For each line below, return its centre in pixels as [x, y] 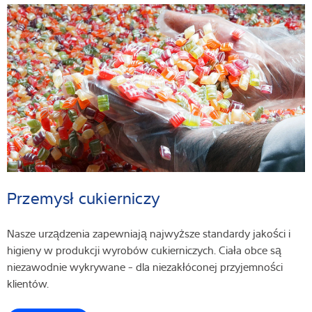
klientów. [29, 283]
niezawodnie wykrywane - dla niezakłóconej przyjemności [145, 266]
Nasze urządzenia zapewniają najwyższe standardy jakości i [149, 233]
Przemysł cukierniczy [86, 197]
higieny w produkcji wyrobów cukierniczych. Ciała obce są [144, 250]
